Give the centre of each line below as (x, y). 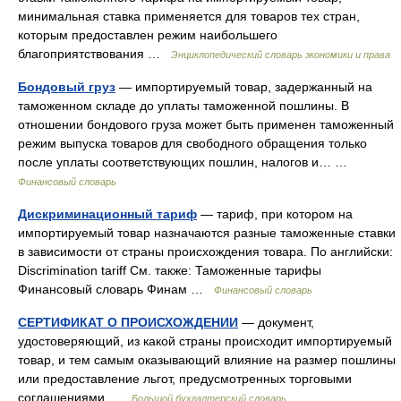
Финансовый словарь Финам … (116, 289)
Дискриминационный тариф (107, 214)
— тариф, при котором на (275, 214)
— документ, (276, 322)
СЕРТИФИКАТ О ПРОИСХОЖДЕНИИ (128, 322)
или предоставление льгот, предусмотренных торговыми (185, 379)
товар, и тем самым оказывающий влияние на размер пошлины (207, 360)
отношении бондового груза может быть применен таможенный (206, 124)
